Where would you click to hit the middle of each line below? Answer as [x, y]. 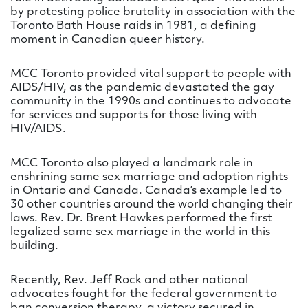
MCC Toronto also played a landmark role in [132, 164]
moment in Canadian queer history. [108, 40]
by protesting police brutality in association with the [153, 12]
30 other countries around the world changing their [152, 205]
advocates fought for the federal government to [144, 294]
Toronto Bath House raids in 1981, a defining [133, 26]
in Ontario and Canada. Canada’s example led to [146, 191]
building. [34, 246]
